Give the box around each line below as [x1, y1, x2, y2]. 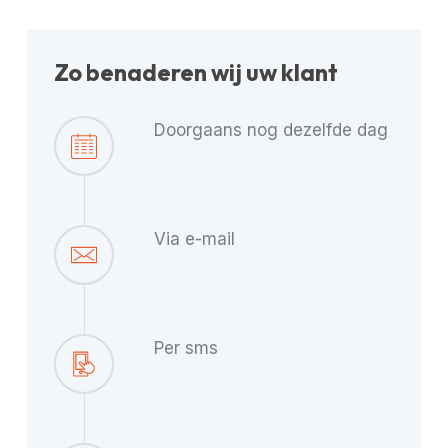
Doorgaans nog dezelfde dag [153, 120, 388, 141]
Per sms [153, 338, 218, 359]
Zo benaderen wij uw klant [53, 58, 338, 88]
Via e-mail [153, 229, 235, 250]
